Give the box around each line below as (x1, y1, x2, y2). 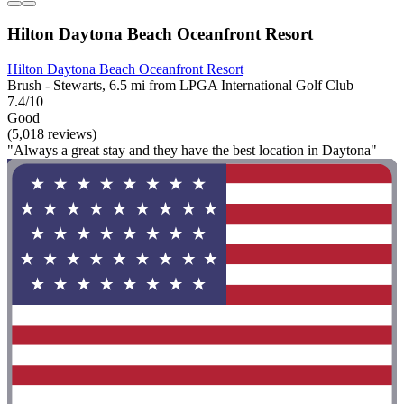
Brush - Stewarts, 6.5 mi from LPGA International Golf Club (7, 77, 353, 93)
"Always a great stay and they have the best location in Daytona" (7, 142, 377, 158)
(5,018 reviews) (7, 125, 96, 142)
